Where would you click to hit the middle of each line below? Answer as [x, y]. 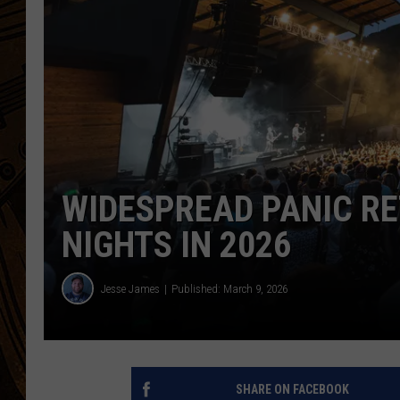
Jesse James [130, 288]
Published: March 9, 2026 [229, 288]
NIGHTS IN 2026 [176, 246]
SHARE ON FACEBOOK [292, 390]
